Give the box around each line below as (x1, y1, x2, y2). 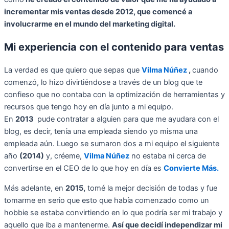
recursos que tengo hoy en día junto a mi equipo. (4, 102, 173, 112)
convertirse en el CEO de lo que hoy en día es (4, 164, 164, 173)
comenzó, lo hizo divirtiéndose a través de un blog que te (4, 78, 202, 87)
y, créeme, (44, 151, 84, 161)
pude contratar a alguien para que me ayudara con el (35, 114, 219, 124)
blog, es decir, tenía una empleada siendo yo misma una (4, 127, 198, 136)
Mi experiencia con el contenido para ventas (4, 41, 224, 54)
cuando (192, 65, 218, 75)
